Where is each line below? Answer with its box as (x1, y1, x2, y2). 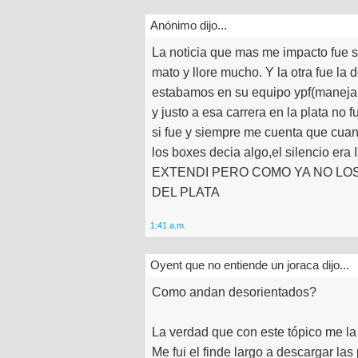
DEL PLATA (152, 185, 220, 200)
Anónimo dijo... (150, 18, 227, 33)
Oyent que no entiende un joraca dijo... (150, 257, 349, 272)
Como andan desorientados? (152, 284, 316, 299)
